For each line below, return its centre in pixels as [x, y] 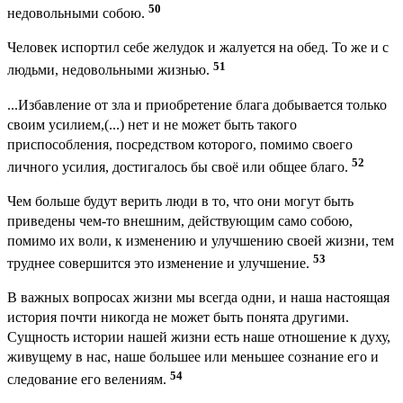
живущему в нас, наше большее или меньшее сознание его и [193, 357]
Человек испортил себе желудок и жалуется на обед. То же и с [198, 48]
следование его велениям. [89, 380]
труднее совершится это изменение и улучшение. [160, 264]
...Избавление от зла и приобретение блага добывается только [197, 104]
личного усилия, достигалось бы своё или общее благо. [179, 167]
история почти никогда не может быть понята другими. [178, 318]
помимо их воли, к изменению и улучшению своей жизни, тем [201, 241]
